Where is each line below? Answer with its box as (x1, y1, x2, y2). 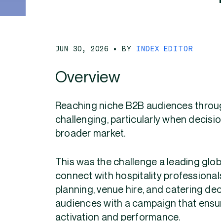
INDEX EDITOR (136, 44, 194, 53)
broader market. (55, 128, 126, 140)
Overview (55, 69, 120, 86)
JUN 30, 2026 (55, 44, 113, 53)
